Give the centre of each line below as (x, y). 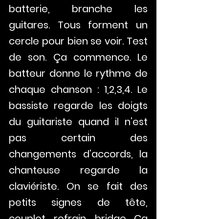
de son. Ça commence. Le (78, 57)
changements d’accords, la (78, 154)
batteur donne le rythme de (78, 73)
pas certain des (78, 138)
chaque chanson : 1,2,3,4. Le (78, 89)
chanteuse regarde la (78, 170)
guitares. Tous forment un (78, 25)
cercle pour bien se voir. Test (78, 41)
